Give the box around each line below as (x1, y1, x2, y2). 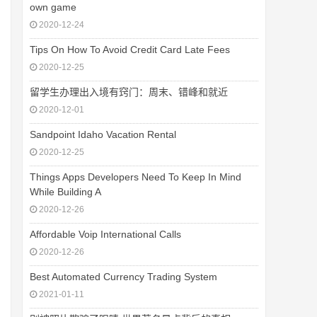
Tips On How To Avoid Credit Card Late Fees (30, 44, 230, 55)
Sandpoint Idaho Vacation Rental (30, 129, 176, 140)
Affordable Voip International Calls (30, 229, 181, 240)
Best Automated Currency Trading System (30, 271, 217, 282)
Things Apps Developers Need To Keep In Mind (30, 171, 241, 183)
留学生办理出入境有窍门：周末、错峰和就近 (30, 86, 228, 98)
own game (30, 1, 76, 13)
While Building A (30, 186, 101, 197)
